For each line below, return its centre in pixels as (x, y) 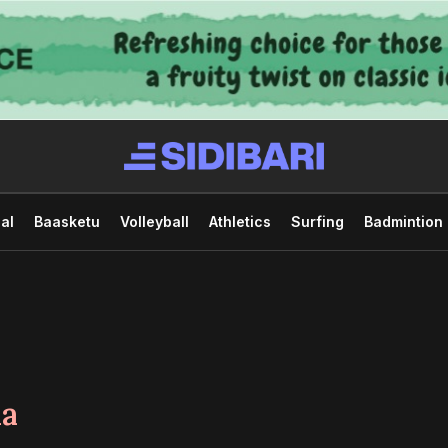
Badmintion (403, 221)
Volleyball (154, 221)
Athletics (239, 221)
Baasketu (66, 221)
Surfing (317, 221)
